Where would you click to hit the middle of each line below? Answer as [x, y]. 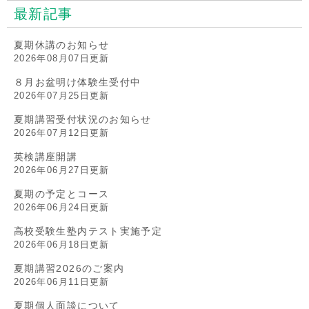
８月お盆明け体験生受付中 [78, 82]
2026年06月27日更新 [62, 170]
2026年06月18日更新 [62, 244]
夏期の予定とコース [62, 193]
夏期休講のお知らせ [62, 44]
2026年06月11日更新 [62, 281]
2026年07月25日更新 [62, 95]
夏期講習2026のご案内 [69, 268]
